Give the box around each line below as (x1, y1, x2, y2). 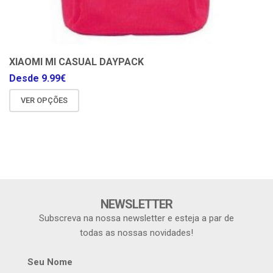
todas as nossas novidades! (80, 227, 193, 238)
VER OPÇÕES (21, 95, 68, 105)
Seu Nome (27, 256, 73, 268)
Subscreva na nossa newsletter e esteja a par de (39, 212, 234, 224)
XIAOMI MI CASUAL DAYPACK (9, 56, 144, 68)
